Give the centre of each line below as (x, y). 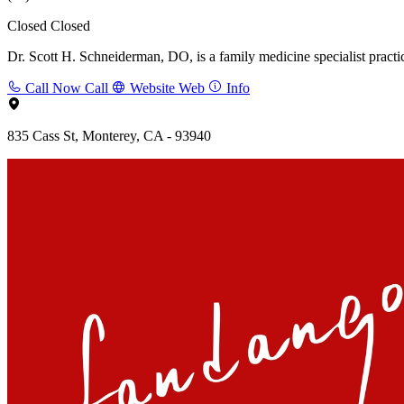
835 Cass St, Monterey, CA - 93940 (109, 135)
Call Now (53, 87)
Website (152, 87)
